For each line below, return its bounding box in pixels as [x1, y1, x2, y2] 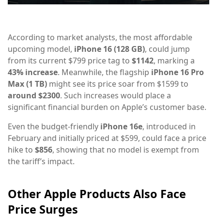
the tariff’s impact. [8, 156, 75, 167]
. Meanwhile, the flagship [58, 67, 151, 77]
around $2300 [8, 90, 60, 101]
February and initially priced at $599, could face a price [8, 133, 206, 143]
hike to [8, 144, 35, 155]
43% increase [8, 67, 58, 77]
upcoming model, [8, 44, 74, 54]
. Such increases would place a [60, 90, 171, 101]
